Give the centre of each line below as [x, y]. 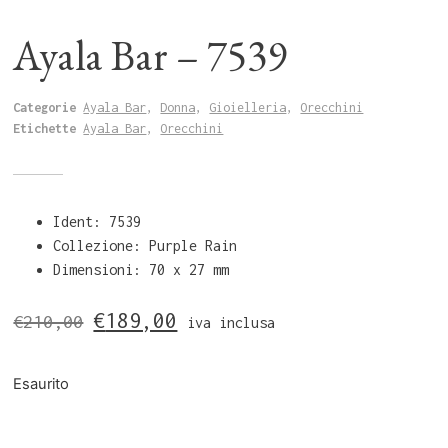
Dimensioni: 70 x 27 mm [141, 270]
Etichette [45, 129]
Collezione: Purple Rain [145, 246]
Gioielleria [248, 108]
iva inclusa [231, 323]
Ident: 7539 [97, 222]
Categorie [45, 108]
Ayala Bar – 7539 [150, 56]
